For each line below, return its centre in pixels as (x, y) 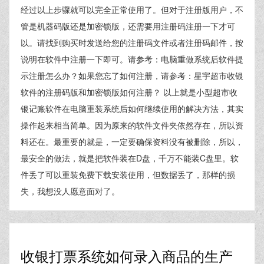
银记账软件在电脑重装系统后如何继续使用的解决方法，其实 (132, 108)
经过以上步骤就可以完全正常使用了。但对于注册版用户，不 (132, 9)
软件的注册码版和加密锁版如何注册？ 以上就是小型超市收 (129, 92)
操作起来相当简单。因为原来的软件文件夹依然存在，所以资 (132, 125)
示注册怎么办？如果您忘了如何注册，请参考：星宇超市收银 (132, 75)
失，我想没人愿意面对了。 (70, 191)
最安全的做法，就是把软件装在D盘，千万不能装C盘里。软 (130, 158)
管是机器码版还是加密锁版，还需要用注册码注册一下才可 (128, 26)
